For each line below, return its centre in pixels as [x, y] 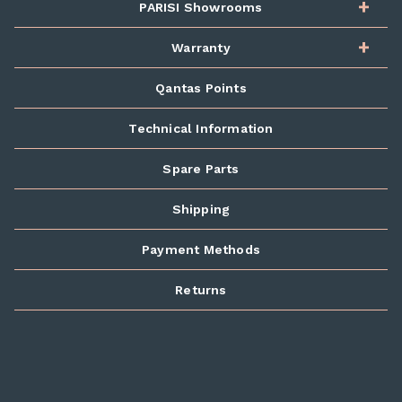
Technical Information [201, 128]
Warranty [201, 48]
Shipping [201, 209]
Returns [201, 290]
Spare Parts [201, 169]
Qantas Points [201, 88]
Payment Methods [201, 249]
